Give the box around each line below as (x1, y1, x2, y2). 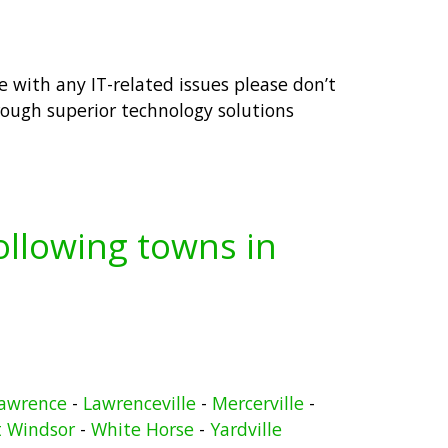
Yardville (210, 417, 282, 442)
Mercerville (211, 391, 304, 416)
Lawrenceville (82, 391, 196, 416)
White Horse (91, 417, 194, 442)
